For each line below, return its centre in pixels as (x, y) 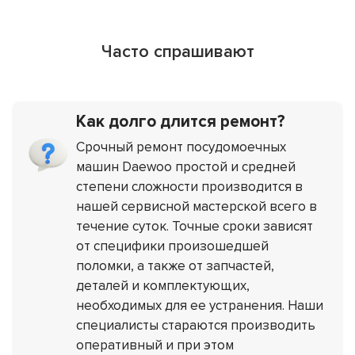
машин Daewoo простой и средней (186, 166)
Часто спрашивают (177, 52)
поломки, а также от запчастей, (176, 265)
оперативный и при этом (155, 345)
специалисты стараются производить (196, 325)
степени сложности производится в (190, 186)
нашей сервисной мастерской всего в (197, 206)
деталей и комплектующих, (163, 285)
